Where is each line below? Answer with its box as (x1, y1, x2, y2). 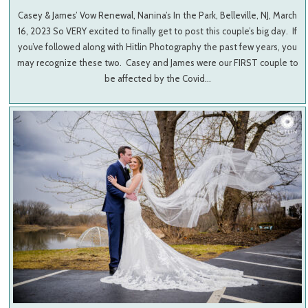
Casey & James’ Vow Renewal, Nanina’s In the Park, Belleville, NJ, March (18, 10, 298, 21)
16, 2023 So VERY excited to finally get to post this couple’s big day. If (18, 25, 298, 37)
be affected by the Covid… (104, 73, 211, 85)
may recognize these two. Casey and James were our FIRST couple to (16, 57, 298, 69)
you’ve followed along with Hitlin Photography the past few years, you (18, 41, 298, 53)
